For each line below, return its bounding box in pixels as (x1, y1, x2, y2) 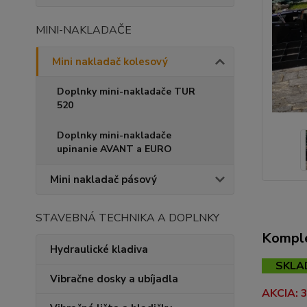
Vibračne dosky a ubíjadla (50, 272, 178, 286)
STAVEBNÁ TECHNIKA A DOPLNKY (36, 210, 219, 225)
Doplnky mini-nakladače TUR (57, 85, 195, 98)
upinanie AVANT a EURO (57, 143, 172, 156)
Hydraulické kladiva (50, 243, 148, 256)
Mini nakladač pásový (50, 173, 157, 186)
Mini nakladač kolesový (52, 55, 168, 69)
